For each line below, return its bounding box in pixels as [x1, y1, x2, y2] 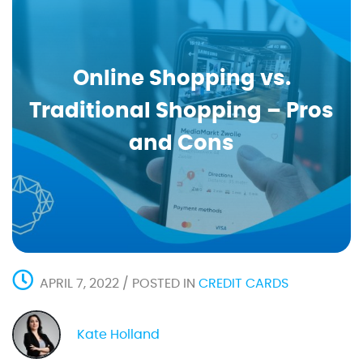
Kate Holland [77, 328, 160, 341]
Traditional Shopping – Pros [29, 100, 334, 122]
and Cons [129, 133, 234, 154]
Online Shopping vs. [72, 68, 291, 89]
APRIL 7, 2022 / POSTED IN [40, 277, 199, 290]
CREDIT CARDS [199, 277, 288, 290]
